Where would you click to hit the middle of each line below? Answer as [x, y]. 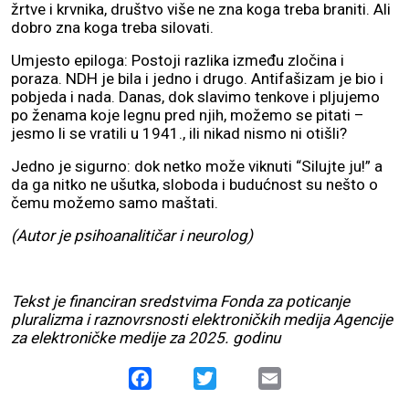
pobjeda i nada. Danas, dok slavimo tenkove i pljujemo [195, 97]
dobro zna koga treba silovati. [114, 28]
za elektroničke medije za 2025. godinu [146, 338]
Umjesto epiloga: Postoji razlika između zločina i [178, 61]
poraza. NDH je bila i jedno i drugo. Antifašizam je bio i [197, 79]
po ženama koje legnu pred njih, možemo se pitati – [188, 115]
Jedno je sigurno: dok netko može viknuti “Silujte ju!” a [197, 167]
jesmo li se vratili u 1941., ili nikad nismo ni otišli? [179, 134]
